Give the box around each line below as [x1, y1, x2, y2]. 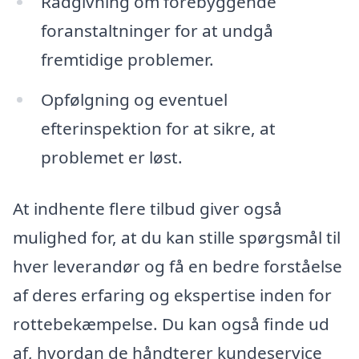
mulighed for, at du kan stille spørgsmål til [13, 226, 341, 249]
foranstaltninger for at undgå [40, 19, 273, 42]
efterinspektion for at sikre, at [40, 117, 276, 140]
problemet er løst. [40, 146, 183, 169]
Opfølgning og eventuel [40, 88, 228, 111]
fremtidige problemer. [40, 48, 214, 71]
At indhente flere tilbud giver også [13, 197, 282, 220]
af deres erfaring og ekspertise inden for [13, 284, 332, 307]
